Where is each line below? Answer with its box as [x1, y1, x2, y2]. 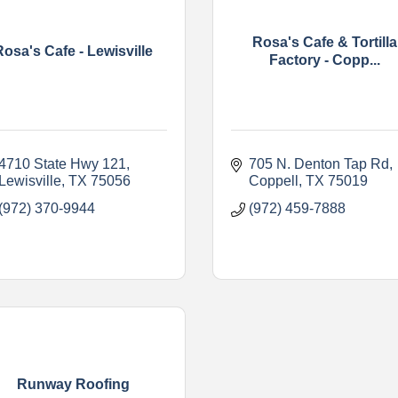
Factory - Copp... [268, 52, 380, 68]
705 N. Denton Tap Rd [249, 155, 389, 171]
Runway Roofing [17, 377, 131, 392]
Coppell [249, 172, 298, 188]
